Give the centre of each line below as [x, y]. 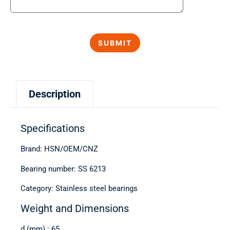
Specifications [53, 129]
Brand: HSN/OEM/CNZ [59, 149]
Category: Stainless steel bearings [79, 189]
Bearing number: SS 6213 [63, 169]
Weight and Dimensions [75, 208]
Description [55, 94]
